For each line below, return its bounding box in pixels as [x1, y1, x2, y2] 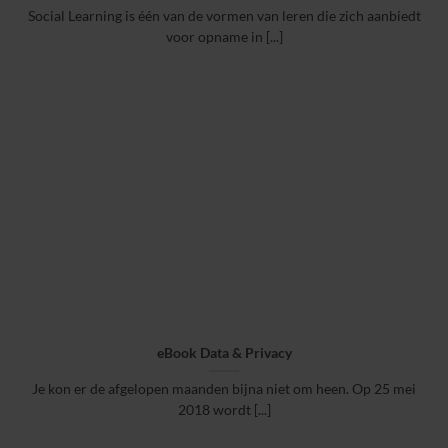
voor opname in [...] [165, 29, 283, 46]
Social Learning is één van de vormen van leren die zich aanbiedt [27, 8, 421, 25]
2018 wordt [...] [177, 401, 271, 418]
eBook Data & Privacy [156, 344, 292, 361]
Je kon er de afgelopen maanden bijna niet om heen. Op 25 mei [32, 380, 416, 397]
